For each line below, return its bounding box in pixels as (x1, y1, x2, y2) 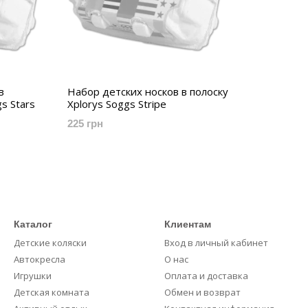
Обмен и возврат (164, 286, 241, 298)
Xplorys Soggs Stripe (67, 97, 166, 111)
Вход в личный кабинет (164, 236, 268, 249)
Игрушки (14, 269, 52, 282)
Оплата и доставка (164, 269, 248, 282)
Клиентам (164, 219, 211, 230)
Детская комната (14, 286, 89, 298)
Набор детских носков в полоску (67, 85, 228, 98)
